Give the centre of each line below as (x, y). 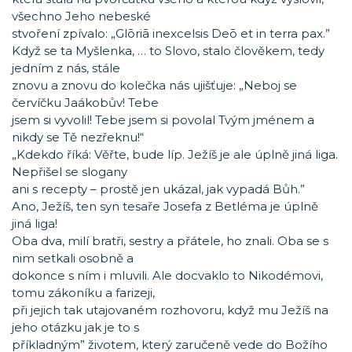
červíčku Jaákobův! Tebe (85, 103)
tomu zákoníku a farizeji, (83, 293)
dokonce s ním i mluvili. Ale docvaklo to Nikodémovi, (167, 275)
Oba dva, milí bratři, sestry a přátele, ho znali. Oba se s (170, 241)
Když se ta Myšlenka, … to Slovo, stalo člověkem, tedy (168, 51)
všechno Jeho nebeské (81, 16)
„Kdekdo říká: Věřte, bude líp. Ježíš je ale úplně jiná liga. (175, 154)
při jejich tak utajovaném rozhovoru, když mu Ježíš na (170, 310)
